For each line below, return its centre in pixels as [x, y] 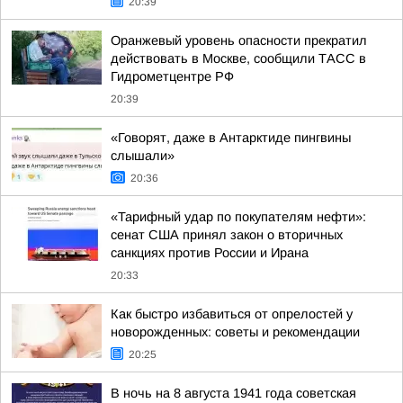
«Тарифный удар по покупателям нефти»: [238, 217]
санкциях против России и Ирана [210, 253]
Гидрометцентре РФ [172, 76]
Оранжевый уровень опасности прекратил [239, 40]
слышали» [143, 156]
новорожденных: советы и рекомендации [235, 332]
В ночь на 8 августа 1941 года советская [233, 393]
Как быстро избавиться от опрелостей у [232, 314]
